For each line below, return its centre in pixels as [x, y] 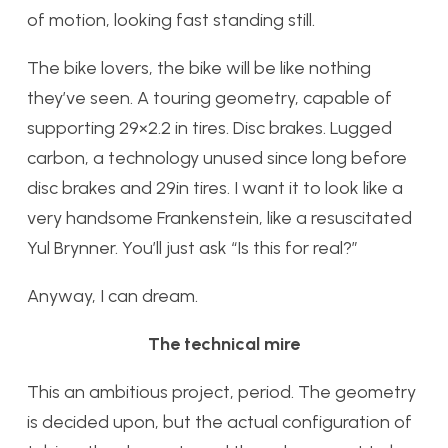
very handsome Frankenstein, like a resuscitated [219, 218]
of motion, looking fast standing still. [171, 20]
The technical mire [224, 344]
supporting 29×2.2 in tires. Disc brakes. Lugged [209, 128]
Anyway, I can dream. [112, 296]
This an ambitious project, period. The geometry [221, 392]
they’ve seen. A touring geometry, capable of [209, 98]
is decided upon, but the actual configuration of [219, 422]
